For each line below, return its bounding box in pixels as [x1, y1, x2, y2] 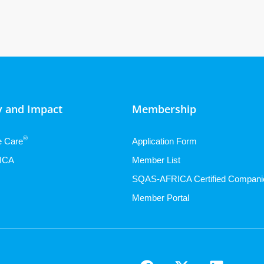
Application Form [132, 136, 197, 146]
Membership [132, 101, 196, 116]
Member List [132, 154, 180, 165]
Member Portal [132, 192, 189, 203]
